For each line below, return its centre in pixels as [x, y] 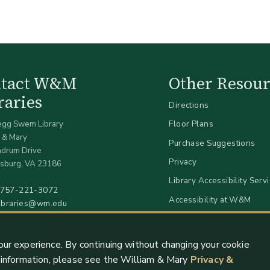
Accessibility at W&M [210, 199]
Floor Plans [191, 124]
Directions [189, 105]
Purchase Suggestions [212, 143]
